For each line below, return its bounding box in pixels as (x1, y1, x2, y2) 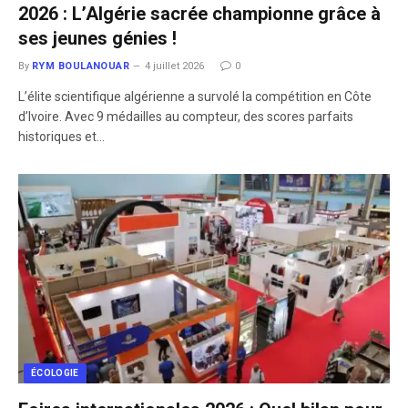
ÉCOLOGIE (31, 367, 79, 378)
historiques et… (18, 129, 105, 144)
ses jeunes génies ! (18, 27, 177, 49)
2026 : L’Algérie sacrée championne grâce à (18, 3, 381, 25)
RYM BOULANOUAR (32, 60, 130, 72)
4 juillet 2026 (145, 60, 205, 72)
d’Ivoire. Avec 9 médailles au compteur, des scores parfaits (18, 109, 353, 124)
